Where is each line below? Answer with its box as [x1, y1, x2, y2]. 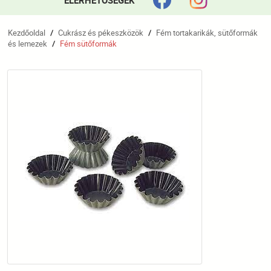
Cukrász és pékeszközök [58, 27, 143, 38]
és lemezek [8, 38, 47, 49]
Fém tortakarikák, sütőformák [156, 27, 258, 38]
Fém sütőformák [60, 38, 117, 49]
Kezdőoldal [8, 27, 45, 38]
